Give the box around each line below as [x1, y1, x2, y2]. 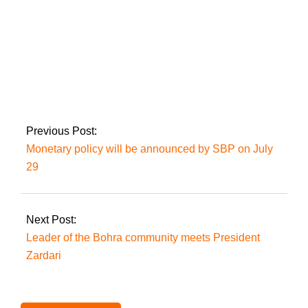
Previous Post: [26, 124, 97, 137]
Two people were [47, 56, 150, 69]
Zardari [26, 249, 61, 261]
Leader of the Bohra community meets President [26, 231, 260, 243]
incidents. [47, 87, 93, 99]
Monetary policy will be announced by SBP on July [26, 142, 273, 155]
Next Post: [26, 213, 76, 225]
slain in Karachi [47, 71, 150, 84]
